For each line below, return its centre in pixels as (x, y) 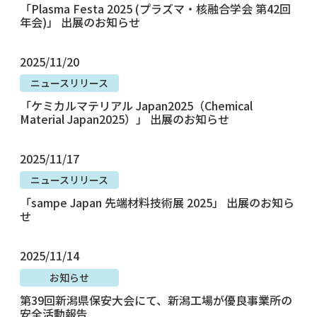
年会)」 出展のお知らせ (80, 22)
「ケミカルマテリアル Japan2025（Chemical (136, 106)
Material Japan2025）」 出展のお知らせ (125, 119)
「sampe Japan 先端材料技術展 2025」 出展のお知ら (157, 203)
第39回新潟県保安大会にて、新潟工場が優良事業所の (156, 300)
